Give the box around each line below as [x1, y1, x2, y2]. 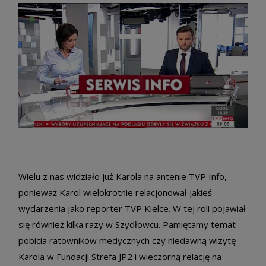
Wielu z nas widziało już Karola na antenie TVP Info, [18, 170, 227, 183]
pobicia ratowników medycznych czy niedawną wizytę [18, 235, 236, 247]
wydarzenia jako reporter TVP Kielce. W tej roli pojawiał [18, 202, 246, 215]
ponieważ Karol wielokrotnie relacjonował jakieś [18, 186, 212, 199]
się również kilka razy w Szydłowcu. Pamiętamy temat [18, 218, 236, 231]
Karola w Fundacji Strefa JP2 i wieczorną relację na [18, 251, 221, 263]
